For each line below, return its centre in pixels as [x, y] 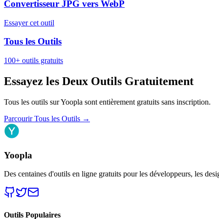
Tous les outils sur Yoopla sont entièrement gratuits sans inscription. [107, 102]
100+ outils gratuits [33, 61]
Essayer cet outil [29, 22]
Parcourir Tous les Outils [42, 118]
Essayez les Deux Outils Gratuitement [99, 81]
